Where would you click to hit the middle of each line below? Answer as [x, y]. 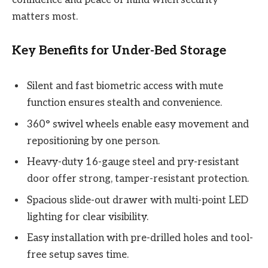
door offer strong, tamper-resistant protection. [138, 179]
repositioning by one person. [93, 141]
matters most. [45, 16]
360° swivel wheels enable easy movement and [138, 124]
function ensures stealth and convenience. [124, 103]
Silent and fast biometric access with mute [125, 86]
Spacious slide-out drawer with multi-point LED [138, 200]
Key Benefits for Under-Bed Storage [119, 50]
